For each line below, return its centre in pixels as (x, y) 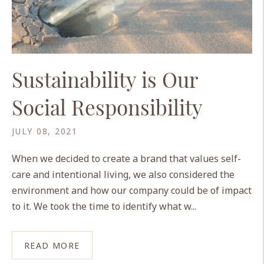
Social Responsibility (107, 107)
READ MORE (52, 245)
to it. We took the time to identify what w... (104, 207)
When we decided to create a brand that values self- (126, 159)
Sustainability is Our (105, 80)
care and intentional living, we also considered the (123, 175)
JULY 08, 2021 (45, 131)
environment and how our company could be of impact (132, 191)
